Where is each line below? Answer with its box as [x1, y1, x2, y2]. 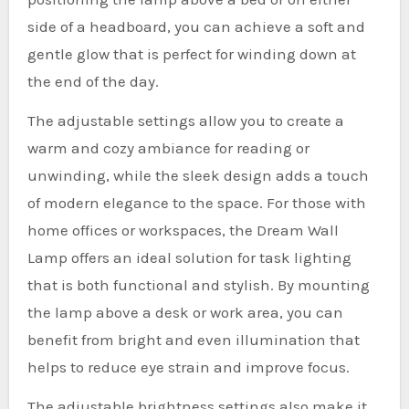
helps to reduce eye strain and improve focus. [26, 357, 350, 376]
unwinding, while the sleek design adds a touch [26, 165, 369, 184]
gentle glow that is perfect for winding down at [26, 44, 356, 63]
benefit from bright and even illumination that [26, 330, 360, 349]
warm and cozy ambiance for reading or [26, 138, 309, 157]
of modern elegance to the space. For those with [26, 193, 366, 212]
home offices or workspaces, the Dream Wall [26, 220, 339, 239]
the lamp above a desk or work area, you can [26, 302, 343, 321]
